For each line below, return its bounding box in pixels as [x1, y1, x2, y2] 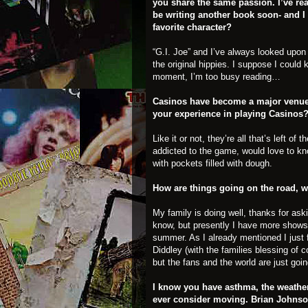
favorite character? [153, 22, 232, 32]
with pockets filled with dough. [153, 158, 272, 168]
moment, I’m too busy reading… [153, 71, 280, 82]
